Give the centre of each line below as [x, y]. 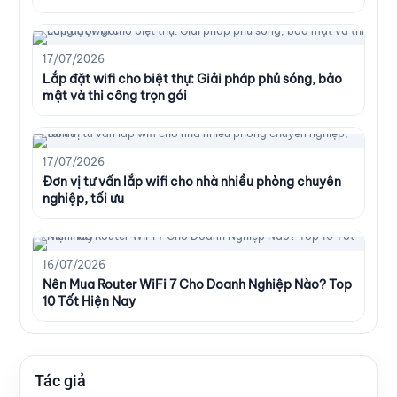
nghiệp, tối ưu [83, 198]
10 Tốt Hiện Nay [89, 301]
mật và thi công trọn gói [115, 95]
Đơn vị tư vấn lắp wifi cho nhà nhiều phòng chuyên [192, 181]
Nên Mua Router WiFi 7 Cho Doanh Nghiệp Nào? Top [197, 284]
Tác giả [60, 380]
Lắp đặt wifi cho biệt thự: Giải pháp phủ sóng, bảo [192, 78]
